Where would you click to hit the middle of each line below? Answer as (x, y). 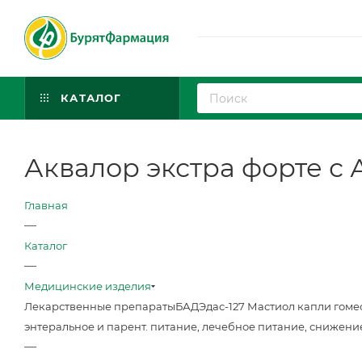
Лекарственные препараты (100, 306)
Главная (46, 205)
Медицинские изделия (88, 286)
